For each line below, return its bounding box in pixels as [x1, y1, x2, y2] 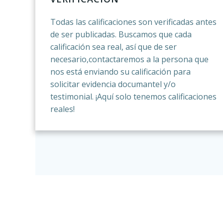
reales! [50, 104, 75, 114]
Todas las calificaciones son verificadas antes [50, 16, 217, 27]
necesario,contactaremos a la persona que [50, 54, 209, 65]
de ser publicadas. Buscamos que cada [50, 29, 192, 40]
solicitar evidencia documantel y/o [50, 79, 176, 90]
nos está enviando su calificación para [50, 66, 191, 77]
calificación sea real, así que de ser [50, 41, 177, 52]
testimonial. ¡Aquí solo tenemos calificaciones [50, 91, 217, 102]
